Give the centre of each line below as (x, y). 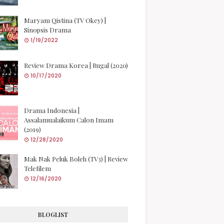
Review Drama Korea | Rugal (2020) (76, 65)
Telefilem (37, 168)
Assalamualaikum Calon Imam (69, 120)
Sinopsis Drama (47, 30)
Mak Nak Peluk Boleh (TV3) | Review (76, 159)
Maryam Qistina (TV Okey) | (65, 20)
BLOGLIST (53, 215)
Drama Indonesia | (52, 110)
